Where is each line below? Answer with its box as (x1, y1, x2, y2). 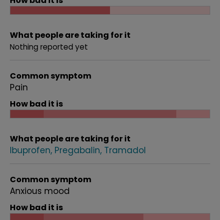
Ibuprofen (10, 144, 51, 156)
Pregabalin (55, 144, 100, 156)
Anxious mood (10, 185, 70, 197)
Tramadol (104, 144, 146, 156)
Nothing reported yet (10, 42, 88, 52)
